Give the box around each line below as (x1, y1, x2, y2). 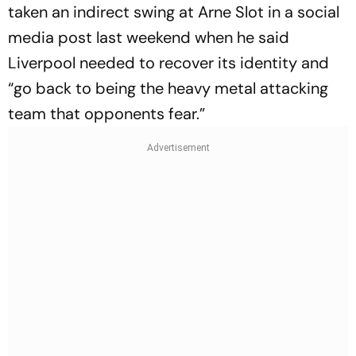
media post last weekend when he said (8, 27, 289, 48)
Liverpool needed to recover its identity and (8, 52, 329, 73)
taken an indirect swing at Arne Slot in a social (8, 2, 339, 22)
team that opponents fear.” (8, 103, 205, 124)
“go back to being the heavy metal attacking (8, 78, 328, 99)
